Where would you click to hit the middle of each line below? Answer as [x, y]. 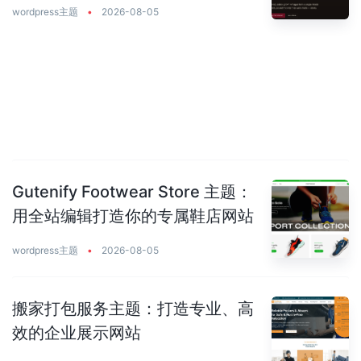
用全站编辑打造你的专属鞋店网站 [133, 216]
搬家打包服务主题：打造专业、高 [133, 308]
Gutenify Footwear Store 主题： [132, 192]
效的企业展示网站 [77, 332]
